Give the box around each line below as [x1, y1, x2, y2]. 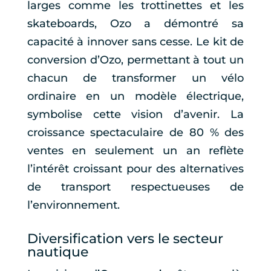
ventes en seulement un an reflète [27, 143, 244, 157]
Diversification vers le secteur [27, 230, 223, 247]
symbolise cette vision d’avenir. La [27, 107, 244, 121]
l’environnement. [27, 198, 120, 212]
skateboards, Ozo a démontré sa [27, 16, 244, 30]
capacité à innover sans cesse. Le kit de [27, 34, 244, 48]
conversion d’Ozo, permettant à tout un [27, 53, 244, 67]
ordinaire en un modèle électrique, [27, 89, 244, 103]
